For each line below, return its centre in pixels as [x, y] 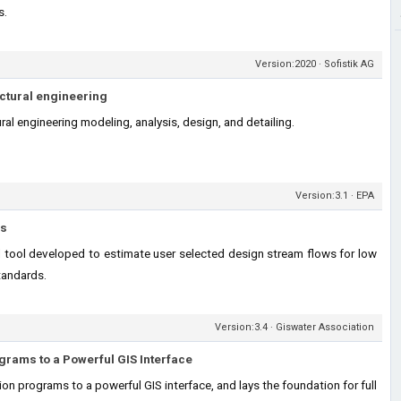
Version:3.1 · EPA [335, 196]
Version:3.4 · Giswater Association [294, 327]
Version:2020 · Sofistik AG [315, 64]
